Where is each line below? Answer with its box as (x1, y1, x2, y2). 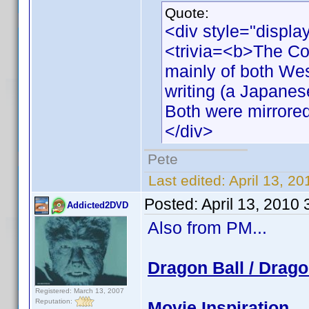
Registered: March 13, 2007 (35, 287, 124, 295)
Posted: (144, 195, 201, 213)
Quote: (165, 5, 209, 21)
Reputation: (35, 297, 74, 305)
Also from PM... (148, 218, 267, 237)
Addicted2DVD (67, 200, 128, 210)
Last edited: (144, 172, 229, 188)
